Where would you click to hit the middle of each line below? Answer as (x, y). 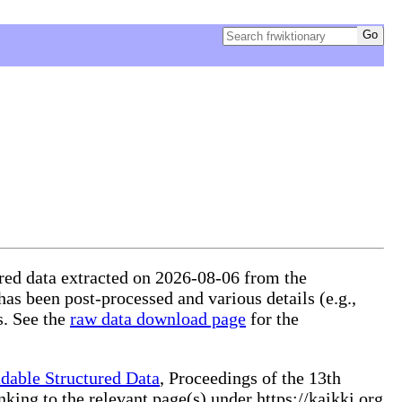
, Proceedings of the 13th (250, 377)
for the (272, 318)
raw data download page (158, 318)
